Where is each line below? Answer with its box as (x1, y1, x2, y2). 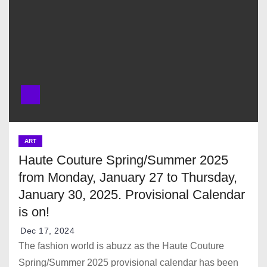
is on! (18, 204, 49, 219)
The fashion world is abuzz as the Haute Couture (18, 240, 224, 251)
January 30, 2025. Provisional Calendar (18, 187, 245, 202)
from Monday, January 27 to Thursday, (18, 169, 237, 185)
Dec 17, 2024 (20, 225, 74, 235)
